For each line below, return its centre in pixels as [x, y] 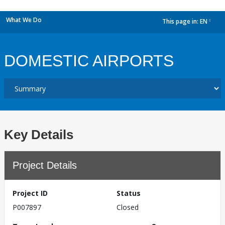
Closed [128, 207]
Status [129, 193]
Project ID [30, 193]
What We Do [24, 20]
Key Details [39, 135]
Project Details [45, 165]
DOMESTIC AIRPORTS [89, 61]
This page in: [181, 22]
